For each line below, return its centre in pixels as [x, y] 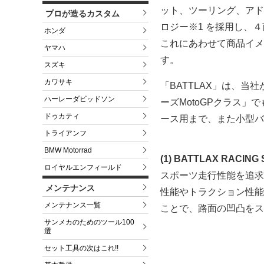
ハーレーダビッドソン [80, 99]
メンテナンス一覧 [72, 205]
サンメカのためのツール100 [89, 222]
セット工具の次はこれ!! [81, 248]
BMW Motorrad [68, 151]
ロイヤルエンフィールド [83, 168]
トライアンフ [65, 133]
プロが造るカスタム [82, 14]
